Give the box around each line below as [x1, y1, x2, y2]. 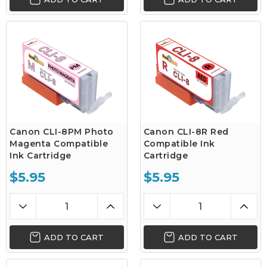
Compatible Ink [143, 138, 215, 149]
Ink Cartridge [10, 150, 72, 161]
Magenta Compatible [10, 138, 108, 149]
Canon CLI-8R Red [143, 126, 229, 137]
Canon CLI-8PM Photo [10, 126, 114, 137]
